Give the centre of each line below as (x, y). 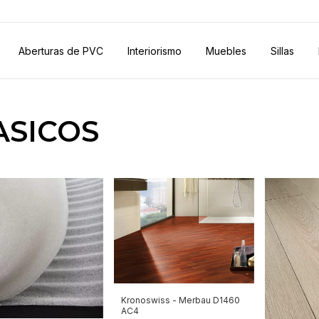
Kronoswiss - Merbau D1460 (181, 300)
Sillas (282, 51)
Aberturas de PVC (61, 51)
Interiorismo (155, 51)
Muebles (226, 51)
